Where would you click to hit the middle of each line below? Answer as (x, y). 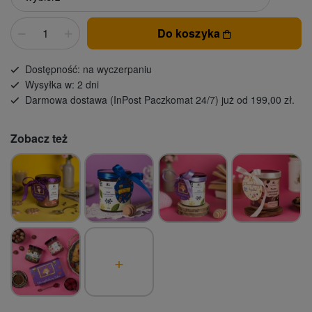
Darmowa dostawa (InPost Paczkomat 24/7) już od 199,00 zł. (159, 99)
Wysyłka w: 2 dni (62, 84)
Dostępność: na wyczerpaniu (88, 69)
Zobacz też (39, 138)
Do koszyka (190, 33)
